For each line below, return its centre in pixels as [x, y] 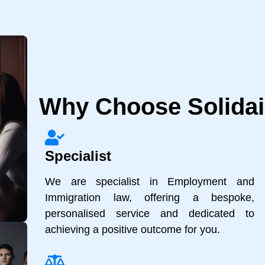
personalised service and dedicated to [150, 214]
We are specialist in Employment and [150, 182]
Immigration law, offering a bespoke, [150, 198]
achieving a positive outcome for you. [132, 230]
